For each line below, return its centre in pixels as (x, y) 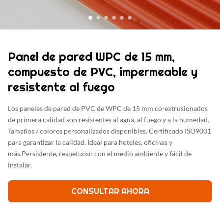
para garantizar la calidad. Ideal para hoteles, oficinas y (90, 142)
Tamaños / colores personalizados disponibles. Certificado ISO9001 (110, 131)
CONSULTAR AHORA (110, 191)
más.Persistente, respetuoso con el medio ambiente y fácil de (100, 153)
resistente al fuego (61, 87)
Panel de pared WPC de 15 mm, (91, 57)
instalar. (20, 165)
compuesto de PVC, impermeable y (103, 72)
